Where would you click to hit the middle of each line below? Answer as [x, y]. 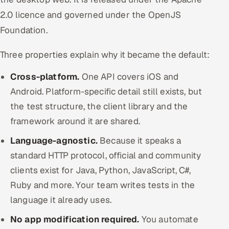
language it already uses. [61, 200]
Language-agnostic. [54, 141]
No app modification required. [75, 219]
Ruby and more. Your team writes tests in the [103, 185]
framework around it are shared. [75, 121]
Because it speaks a [139, 141]
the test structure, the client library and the [99, 106]
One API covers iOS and [129, 77]
